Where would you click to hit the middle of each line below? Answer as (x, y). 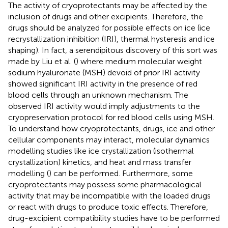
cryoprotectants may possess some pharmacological (105, 184)
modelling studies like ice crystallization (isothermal (101, 151)
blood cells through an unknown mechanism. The (98, 95)
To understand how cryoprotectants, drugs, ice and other (111, 128)
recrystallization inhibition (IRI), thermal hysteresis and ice (111, 39)
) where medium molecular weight (139, 61)
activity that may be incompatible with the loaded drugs (109, 195)
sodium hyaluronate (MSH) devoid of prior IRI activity (104, 72)
